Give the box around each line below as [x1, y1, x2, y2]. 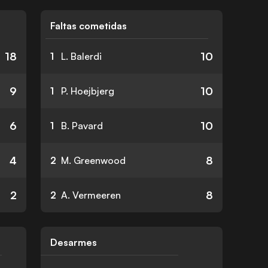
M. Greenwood [61, 154, 126, 166]
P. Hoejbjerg [61, 85, 114, 97]
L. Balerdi [61, 50, 102, 62]
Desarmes [50, 236, 97, 248]
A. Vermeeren [61, 189, 121, 201]
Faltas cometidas [50, 20, 127, 32]
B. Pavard [61, 120, 103, 132]
